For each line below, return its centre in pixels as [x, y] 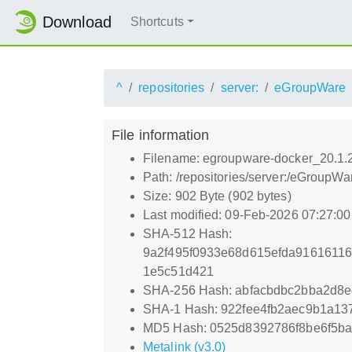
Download [77, 22]
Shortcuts [157, 22]
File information [161, 134]
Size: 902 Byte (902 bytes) [217, 196]
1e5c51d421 [178, 271]
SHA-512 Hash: [188, 233]
